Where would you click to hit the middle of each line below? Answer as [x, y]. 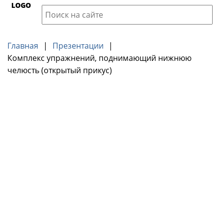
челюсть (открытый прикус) [60, 70]
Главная [23, 46]
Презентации [78, 46]
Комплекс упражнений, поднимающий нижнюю [99, 58]
